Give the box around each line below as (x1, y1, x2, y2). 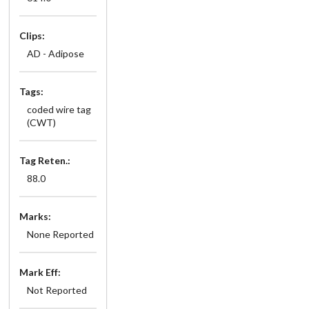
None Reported (26, 228, 94, 240)
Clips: (19, 29, 45, 41)
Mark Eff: (19, 266, 61, 278)
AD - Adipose (26, 47, 84, 59)
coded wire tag (26, 103, 91, 115)
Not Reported (26, 283, 87, 296)
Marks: (19, 210, 51, 222)
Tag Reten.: (19, 154, 70, 166)
